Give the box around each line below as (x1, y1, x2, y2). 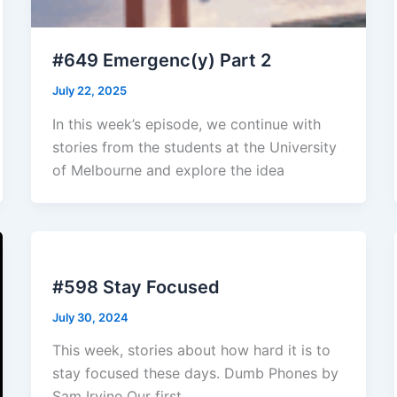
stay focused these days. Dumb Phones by (51, 364, 339, 383)
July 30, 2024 (51, 309, 128, 324)
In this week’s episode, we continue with (51, 114, 321, 133)
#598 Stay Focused (51, 276, 220, 298)
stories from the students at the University (51, 137, 337, 156)
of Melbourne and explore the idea (51, 160, 284, 179)
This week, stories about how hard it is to (51, 341, 331, 360)
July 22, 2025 (51, 83, 127, 98)
